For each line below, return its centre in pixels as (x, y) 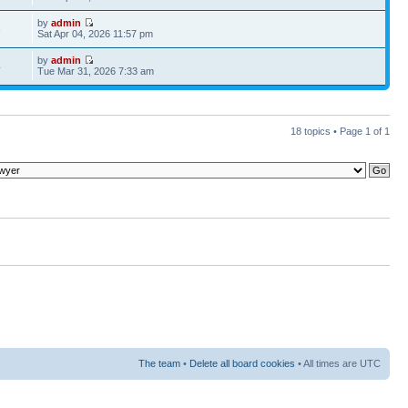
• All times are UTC (338, 363)
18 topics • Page (328, 131)
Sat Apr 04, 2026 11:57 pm (96, 34)
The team (159, 363)
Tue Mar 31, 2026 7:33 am (96, 71)
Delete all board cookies (242, 363)
